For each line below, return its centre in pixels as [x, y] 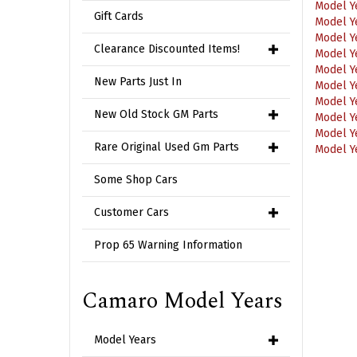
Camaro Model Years [182, 301]
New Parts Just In [138, 82]
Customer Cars [131, 212]
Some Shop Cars [136, 180]
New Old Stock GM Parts [156, 114]
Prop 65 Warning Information [168, 245]
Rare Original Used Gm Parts [167, 147]
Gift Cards [119, 16]
